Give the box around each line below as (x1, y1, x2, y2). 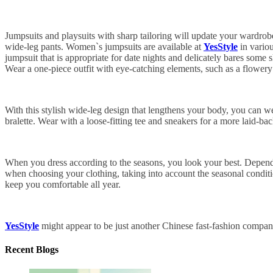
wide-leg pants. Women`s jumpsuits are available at (5, 41, 204, 52)
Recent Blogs (5, 244, 58, 255)
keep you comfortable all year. (5, 179, 121, 190)
